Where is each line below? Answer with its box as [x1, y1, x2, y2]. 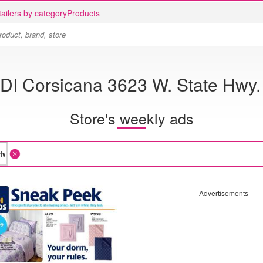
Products [67, 7, 100, 19]
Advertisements [198, 188, 248, 198]
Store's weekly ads [69, 107, 194, 129]
